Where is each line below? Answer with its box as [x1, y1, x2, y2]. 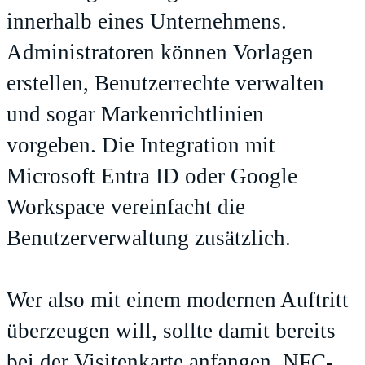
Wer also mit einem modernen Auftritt [7, 287, 349, 312]
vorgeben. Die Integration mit [7, 132, 275, 157]
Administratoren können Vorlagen [7, 39, 314, 64]
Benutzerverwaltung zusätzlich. [7, 225, 291, 250]
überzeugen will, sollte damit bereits [7, 318, 336, 343]
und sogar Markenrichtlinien [7, 101, 264, 126]
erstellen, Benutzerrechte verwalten [7, 70, 324, 95]
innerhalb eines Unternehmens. [7, 8, 287, 33]
